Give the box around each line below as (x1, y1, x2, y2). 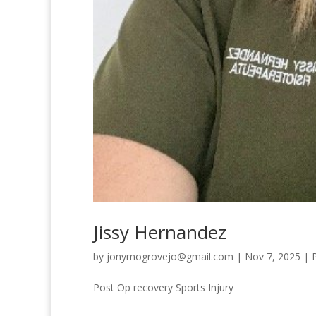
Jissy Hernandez (93, 219, 226, 245)
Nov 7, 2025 (245, 249, 300, 263)
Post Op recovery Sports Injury (93, 280, 233, 294)
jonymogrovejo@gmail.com (107, 249, 233, 263)
